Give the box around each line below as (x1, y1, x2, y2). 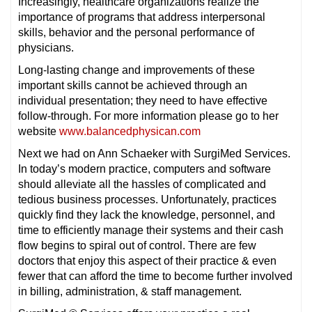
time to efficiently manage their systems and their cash (18, 224, 283, 236)
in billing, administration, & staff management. (18, 286, 242, 297)
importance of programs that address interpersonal (18, 11, 265, 23)
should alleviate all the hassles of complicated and (18, 178, 266, 190)
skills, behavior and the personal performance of (18, 26, 254, 38)
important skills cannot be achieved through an (18, 79, 247, 91)
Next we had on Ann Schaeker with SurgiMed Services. (18, 148, 290, 159)
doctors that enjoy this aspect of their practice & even (18, 255, 276, 267)
